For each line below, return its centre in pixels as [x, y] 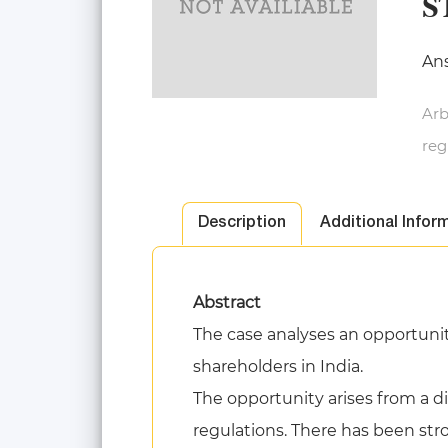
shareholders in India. [278, 366]
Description [242, 224]
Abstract [229, 302]
